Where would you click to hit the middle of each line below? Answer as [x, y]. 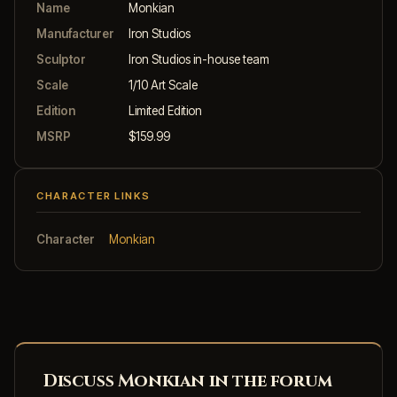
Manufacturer [75, 33]
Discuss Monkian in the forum [188, 381]
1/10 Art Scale [163, 85]
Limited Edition [165, 110]
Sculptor [61, 59]
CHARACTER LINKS [93, 195]
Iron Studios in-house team [199, 59]
